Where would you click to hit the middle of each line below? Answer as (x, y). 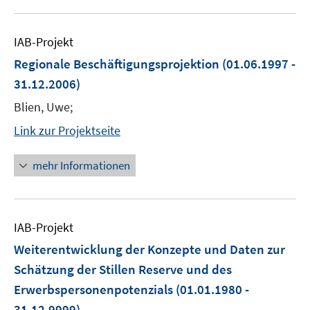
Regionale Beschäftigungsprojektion (117, 64)
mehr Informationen (81, 165)
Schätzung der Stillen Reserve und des (123, 269)
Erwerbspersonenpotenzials (93, 289)
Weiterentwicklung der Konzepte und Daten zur (149, 249)
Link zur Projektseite (67, 130)
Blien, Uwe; (43, 107)
